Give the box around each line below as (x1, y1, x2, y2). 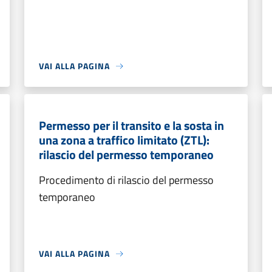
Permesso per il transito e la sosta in (39, 116, 224, 135)
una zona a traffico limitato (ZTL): (39, 131, 209, 149)
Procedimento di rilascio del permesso (39, 172, 214, 188)
